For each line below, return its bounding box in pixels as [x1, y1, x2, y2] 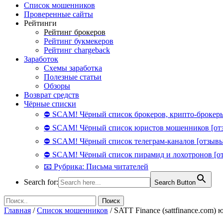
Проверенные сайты [24, 10, 93, 18]
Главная [4, 206, 31, 215]
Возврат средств [24, 91, 79, 99]
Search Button [154, 179, 196, 186]
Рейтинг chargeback [44, 46, 110, 54]
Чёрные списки [24, 100, 76, 108]
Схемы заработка [44, 64, 102, 72]
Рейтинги [24, 19, 57, 27]
